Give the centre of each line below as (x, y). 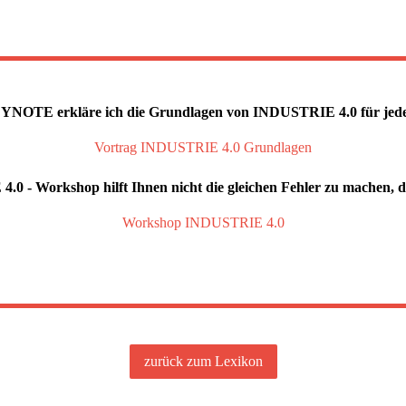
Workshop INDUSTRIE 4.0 (203, 222)
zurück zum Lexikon (203, 361)
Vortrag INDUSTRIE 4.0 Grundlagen (203, 147)
